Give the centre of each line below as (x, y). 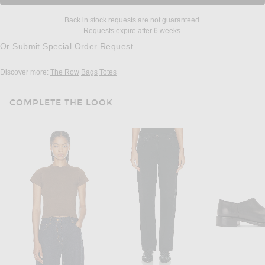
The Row (65, 72)
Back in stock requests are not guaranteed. (132, 20)
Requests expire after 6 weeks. (132, 31)
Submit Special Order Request (73, 46)
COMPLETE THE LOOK (61, 103)
